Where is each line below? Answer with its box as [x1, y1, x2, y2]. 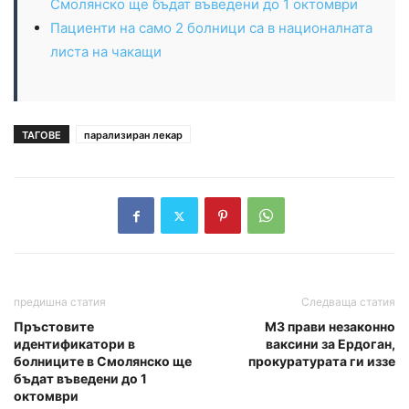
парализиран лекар [84, 129, 183, 142]
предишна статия [14, 295, 106, 309]
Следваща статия [301, 295, 395, 309]
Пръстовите [14, 319, 94, 335]
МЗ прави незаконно [265, 319, 395, 335]
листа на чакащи [50, 43, 162, 61]
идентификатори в [14, 336, 135, 352]
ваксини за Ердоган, [266, 336, 395, 352]
